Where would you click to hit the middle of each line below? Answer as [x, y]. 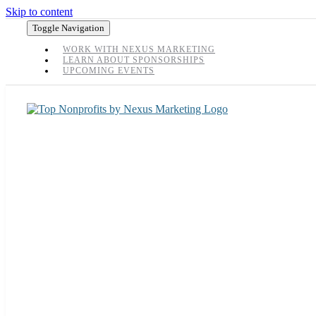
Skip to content [39, 12]
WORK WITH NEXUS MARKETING [139, 49]
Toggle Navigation [68, 28]
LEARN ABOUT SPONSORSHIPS [134, 60]
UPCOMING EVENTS [109, 71]
